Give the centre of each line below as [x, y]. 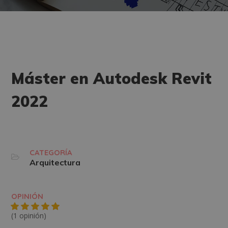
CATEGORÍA [51, 152]
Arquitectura [55, 162]
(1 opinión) [29, 216]
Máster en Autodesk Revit [112, 78]
